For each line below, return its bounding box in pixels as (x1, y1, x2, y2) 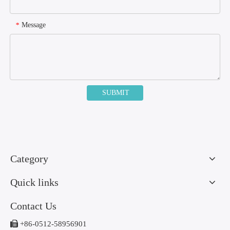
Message (22, 21, 46, 29)
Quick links (10, 177, 59, 188)
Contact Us (10, 200, 56, 212)
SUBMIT (102, 89, 129, 97)
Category (10, 153, 48, 165)
